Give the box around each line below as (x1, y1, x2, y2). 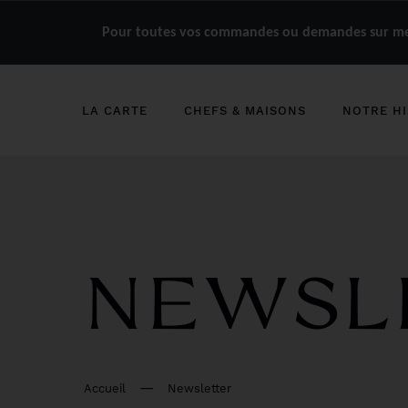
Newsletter (168, 382, 231, 395)
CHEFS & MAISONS (184, 103, 306, 117)
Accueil (84, 382, 126, 395)
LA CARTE (82, 103, 148, 117)
